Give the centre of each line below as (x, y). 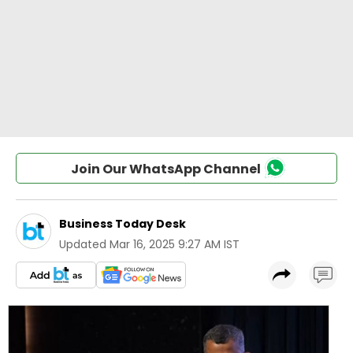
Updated (83, 244)
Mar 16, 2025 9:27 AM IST (175, 244)
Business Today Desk (123, 224)
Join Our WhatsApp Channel (165, 169)
